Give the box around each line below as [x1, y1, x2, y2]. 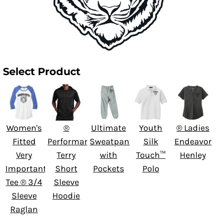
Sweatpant [90, 136, 133, 147]
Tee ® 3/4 [6, 176, 43, 187]
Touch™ [136, 149, 166, 160]
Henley [180, 149, 206, 160]
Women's [6, 122, 42, 133]
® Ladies [176, 122, 210, 133]
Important [5, 163, 46, 174]
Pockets [93, 163, 124, 174]
